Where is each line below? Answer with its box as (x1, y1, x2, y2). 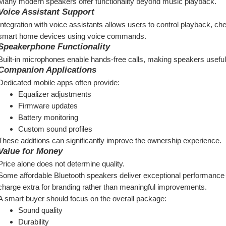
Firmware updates (18, 101, 78, 110)
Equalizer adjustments (18, 90, 91, 98)
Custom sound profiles (18, 125, 92, 133)
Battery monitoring (18, 113, 78, 122)
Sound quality (18, 206, 63, 214)
